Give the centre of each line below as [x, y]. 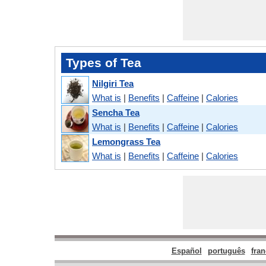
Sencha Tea [116, 112]
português [226, 251]
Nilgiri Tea [113, 83]
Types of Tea [104, 63]
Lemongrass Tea [126, 141]
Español [186, 251]
